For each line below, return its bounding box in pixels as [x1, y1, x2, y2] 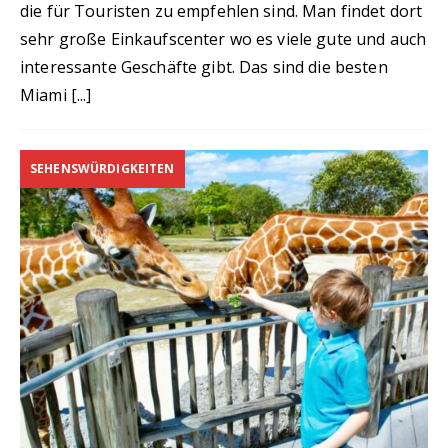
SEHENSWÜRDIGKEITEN [30, 160, 175, 177]
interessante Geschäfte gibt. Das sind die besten [20, 56, 388, 78]
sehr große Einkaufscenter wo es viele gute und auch [20, 28, 427, 50]
